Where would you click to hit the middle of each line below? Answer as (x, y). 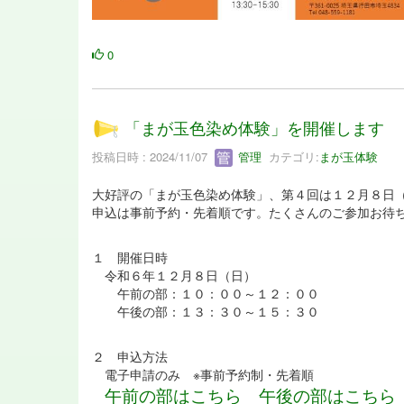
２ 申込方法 (130, 357)
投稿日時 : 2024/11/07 (153, 156)
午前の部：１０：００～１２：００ (206, 294)
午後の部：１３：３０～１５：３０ (206, 312)
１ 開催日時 (130, 257)
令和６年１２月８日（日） (174, 275)
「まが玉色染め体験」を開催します (255, 128)
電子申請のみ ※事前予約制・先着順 (203, 375)
